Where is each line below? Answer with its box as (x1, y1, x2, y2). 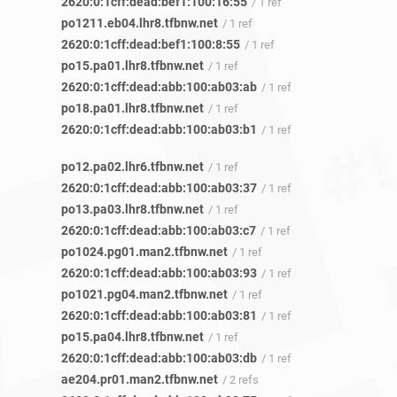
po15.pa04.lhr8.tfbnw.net (61, 330, 204, 345)
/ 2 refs (222, 373, 259, 387)
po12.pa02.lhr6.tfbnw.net (61, 160, 204, 175)
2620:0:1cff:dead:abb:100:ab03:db (61, 351, 257, 366)
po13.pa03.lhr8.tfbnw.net (61, 202, 204, 217)
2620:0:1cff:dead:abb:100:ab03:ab (61, 80, 257, 95)
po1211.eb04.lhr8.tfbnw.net (61, 16, 218, 31)
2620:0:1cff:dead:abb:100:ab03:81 (61, 308, 257, 323)
